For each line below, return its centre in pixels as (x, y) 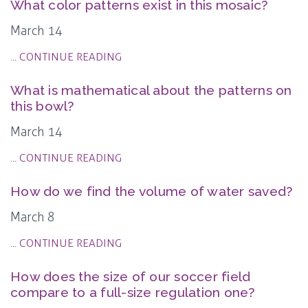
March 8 (33, 218)
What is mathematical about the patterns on (151, 91)
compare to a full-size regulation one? (133, 293)
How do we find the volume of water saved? (152, 192)
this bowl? (42, 107)
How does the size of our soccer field (131, 277)
